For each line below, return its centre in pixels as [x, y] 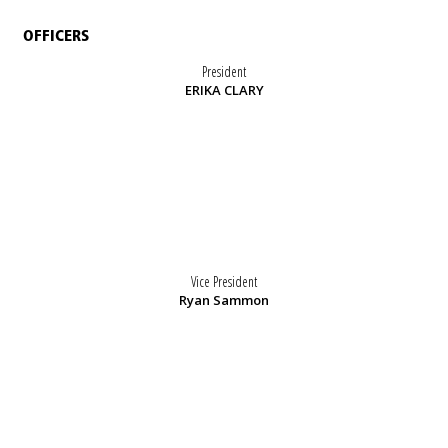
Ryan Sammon [224, 300]
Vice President [224, 282]
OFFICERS [56, 36]
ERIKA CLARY [224, 90]
